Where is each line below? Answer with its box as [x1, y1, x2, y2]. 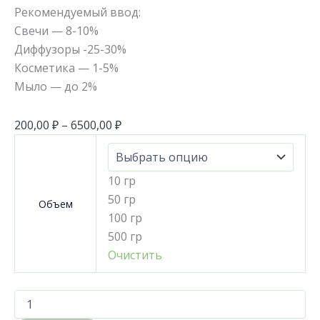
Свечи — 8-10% [14, 22, 99, 39]
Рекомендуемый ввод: [14, 4, 141, 20]
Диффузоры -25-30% [14, 41, 126, 57]
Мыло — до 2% [14, 78, 97, 94]
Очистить [108, 246, 162, 263]
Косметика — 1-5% [14, 59, 119, 76]
